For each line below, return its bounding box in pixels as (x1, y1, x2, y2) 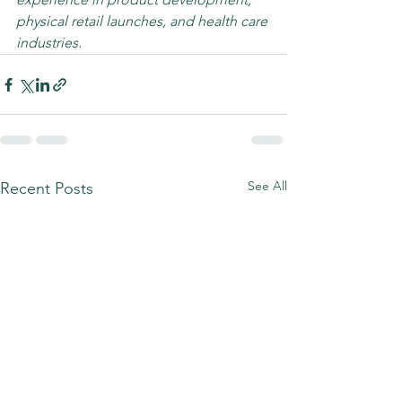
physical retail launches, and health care (16, 13, 271, 30)
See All (248, 178, 287, 194)
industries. (16, 34, 85, 51)
